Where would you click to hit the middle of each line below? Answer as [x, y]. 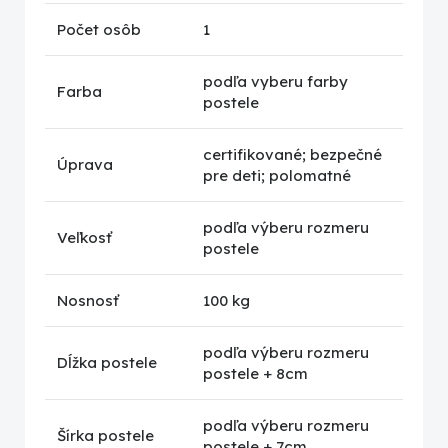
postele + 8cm [255, 374]
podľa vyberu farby [275, 82]
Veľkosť [84, 238]
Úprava [85, 165]
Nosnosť [88, 301]
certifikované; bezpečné [292, 155]
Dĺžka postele [107, 363]
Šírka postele [105, 436]
